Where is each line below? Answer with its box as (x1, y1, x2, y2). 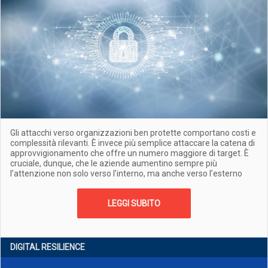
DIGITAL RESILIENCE (10, 242, 85, 252)
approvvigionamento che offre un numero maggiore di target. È (10, 148, 249, 158)
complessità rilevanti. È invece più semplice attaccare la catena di (10, 138, 255, 148)
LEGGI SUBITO (108, 199, 160, 208)
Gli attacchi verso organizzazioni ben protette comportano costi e (10, 128, 256, 138)
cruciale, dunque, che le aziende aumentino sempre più (10, 159, 217, 168)
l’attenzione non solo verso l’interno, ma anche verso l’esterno (10, 169, 242, 178)
